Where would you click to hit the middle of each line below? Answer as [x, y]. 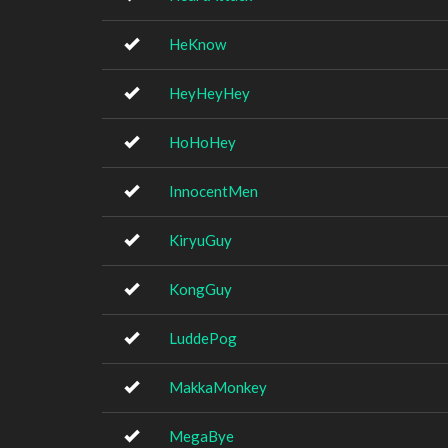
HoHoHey [202, 142]
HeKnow [197, 44]
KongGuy [200, 289]
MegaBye [201, 436]
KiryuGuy [200, 240]
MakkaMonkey [218, 387]
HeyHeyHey [209, 93]
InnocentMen [213, 191]
